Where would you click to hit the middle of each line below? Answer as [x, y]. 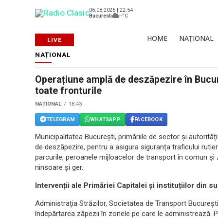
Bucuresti [100, 16]
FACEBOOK [148, 119]
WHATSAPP [105, 119]
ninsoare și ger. [59, 167]
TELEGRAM [61, 119]
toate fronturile [68, 91]
